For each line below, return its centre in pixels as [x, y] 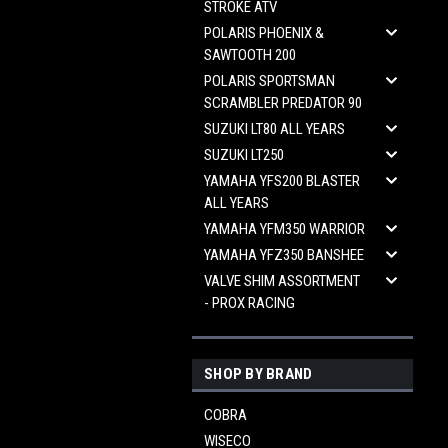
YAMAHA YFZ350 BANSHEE [284, 255]
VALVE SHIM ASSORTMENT [282, 281]
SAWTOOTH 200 [250, 55]
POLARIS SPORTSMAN [269, 81]
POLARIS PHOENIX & [264, 33]
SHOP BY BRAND [258, 374]
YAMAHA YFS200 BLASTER [282, 181]
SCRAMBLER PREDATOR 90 [283, 103]
